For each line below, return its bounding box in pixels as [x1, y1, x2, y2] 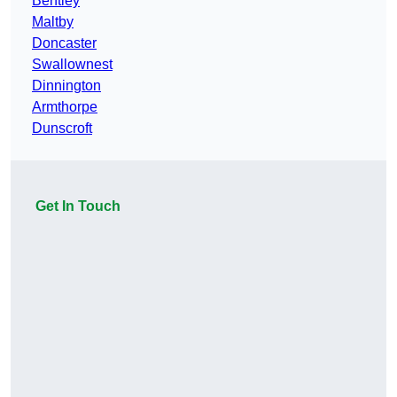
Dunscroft [32, 121, 92, 136]
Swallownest [32, 57, 113, 73]
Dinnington [32, 78, 101, 94]
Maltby [32, 14, 74, 30]
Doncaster [32, 35, 97, 51]
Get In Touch [35, 198, 121, 214]
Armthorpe [32, 99, 97, 115]
